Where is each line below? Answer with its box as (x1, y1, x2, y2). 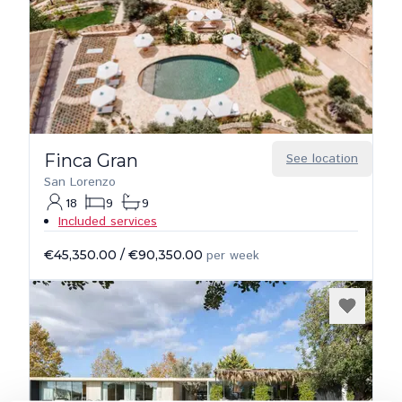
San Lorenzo (44, 173, 116, 191)
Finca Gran (44, 150, 138, 171)
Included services (58, 213, 157, 231)
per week (206, 247, 259, 265)
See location (286, 150, 358, 168)
